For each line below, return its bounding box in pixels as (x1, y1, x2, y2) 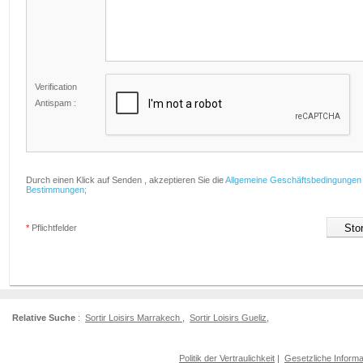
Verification (35, 82, 77, 92)
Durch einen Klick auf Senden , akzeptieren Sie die (26, 175, 225, 185)
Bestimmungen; (26, 185, 87, 194)
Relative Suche (12, 313, 75, 322)
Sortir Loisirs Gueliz (190, 313, 267, 322)
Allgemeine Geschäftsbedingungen (225, 175, 361, 185)
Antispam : (35, 98, 76, 108)
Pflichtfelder (29, 223, 77, 233)
